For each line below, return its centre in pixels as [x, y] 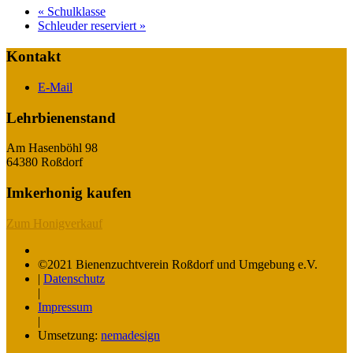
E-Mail [55, 87]
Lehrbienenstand [61, 117]
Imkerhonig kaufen [69, 192]
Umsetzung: [69, 335]
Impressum [65, 307]
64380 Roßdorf [45, 162]
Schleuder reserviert [89, 26]
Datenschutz [74, 278]
